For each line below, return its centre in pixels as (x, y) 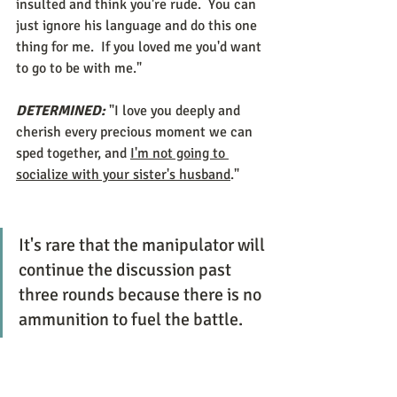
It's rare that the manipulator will (144, 245)
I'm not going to (179, 153)
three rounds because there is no (142, 295)
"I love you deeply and (175, 111)
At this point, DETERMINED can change (137, 370)
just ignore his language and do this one (138, 26)
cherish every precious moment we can (136, 132)
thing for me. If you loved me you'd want (140, 47)
